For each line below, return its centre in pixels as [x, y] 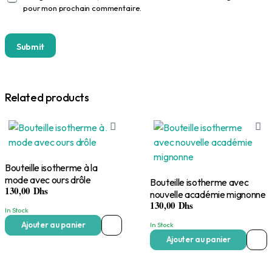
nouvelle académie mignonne [208, 194]
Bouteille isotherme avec [168, 182]
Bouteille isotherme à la [23, 167]
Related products [47, 98]
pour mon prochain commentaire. [83, 8]
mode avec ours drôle [48, 179]
